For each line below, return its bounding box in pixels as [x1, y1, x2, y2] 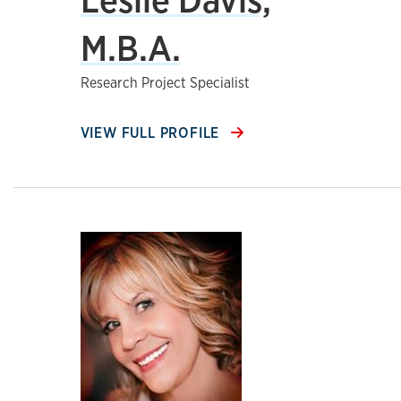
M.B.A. [80, 24, 181, 72]
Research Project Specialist [80, 73, 250, 92]
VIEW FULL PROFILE [80, 124, 225, 142]
